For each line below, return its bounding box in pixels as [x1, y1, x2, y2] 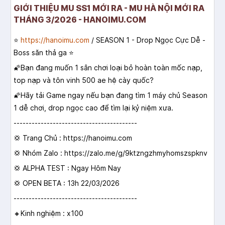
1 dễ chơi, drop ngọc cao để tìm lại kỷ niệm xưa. [14, 103, 173, 113]
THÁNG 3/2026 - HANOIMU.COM [14, 15, 146, 25]
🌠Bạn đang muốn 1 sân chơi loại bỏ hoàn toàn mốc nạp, [14, 63, 202, 72]
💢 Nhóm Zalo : [14, 149, 64, 158]
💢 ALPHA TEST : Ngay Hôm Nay [14, 164, 121, 173]
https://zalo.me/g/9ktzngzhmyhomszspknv [64, 149, 207, 158]
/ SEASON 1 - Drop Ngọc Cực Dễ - [89, 36, 205, 45]
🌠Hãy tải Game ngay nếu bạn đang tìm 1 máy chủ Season [14, 91, 207, 100]
